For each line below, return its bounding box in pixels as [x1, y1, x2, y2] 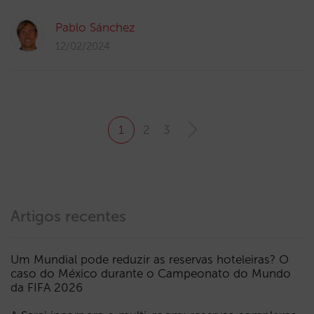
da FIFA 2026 [11, 280, 83, 294]
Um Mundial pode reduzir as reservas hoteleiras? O [11, 252, 289, 266]
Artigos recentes [11, 207, 126, 226]
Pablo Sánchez [55, 20, 135, 34]
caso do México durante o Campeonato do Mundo [11, 266, 291, 280]
